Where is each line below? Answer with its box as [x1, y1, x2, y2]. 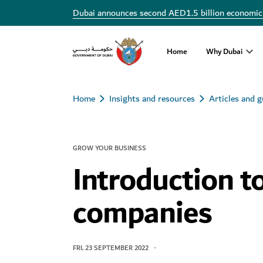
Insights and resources [109, 91, 195, 106]
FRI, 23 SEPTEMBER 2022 [73, 242, 149, 254]
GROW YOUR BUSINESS [73, 143, 146, 154]
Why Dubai [206, 44, 242, 58]
